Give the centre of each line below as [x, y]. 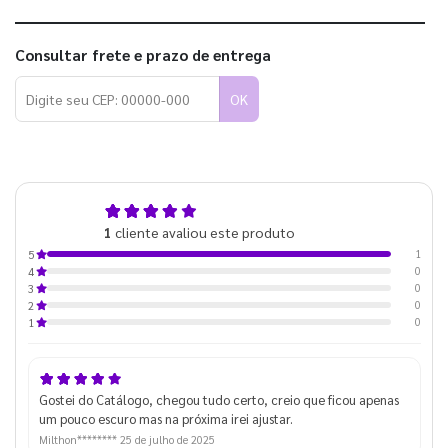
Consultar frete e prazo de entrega [143, 55]
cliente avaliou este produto [203, 231]
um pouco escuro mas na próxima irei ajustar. [165, 418]
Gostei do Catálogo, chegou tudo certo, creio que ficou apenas [218, 399]
